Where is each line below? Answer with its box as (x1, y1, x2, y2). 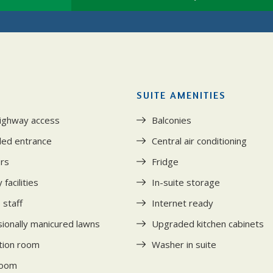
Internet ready (152, 196, 213, 209)
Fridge (152, 155, 179, 168)
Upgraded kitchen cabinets (152, 217, 264, 230)
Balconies (152, 113, 191, 126)
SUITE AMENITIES (136, 88, 226, 101)
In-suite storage (152, 175, 220, 188)
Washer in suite (152, 238, 216, 250)
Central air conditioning (152, 134, 247, 147)
